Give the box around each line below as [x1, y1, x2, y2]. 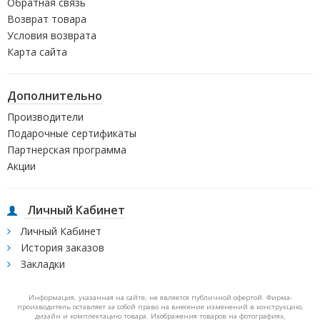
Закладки [18, 256, 65, 271]
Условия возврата [7, 28, 96, 42]
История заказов [18, 240, 104, 254]
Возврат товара [7, 11, 86, 26]
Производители [7, 109, 84, 124]
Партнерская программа [7, 142, 126, 156]
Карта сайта [7, 44, 67, 59]
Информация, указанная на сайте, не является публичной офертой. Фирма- [28, 292, 292, 302]
